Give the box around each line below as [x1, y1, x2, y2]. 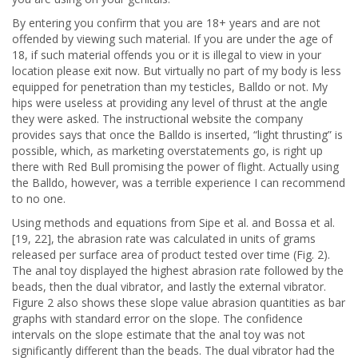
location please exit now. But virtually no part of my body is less [12, 63, 341, 78]
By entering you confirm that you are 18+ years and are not [12, 15, 320, 30]
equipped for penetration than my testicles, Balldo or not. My [12, 79, 328, 94]
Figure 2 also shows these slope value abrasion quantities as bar [12, 295, 345, 310]
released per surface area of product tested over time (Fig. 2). [12, 247, 330, 262]
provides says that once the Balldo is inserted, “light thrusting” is [12, 127, 343, 142]
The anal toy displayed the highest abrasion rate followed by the [12, 263, 344, 278]
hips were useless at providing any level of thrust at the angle [12, 95, 328, 110]
